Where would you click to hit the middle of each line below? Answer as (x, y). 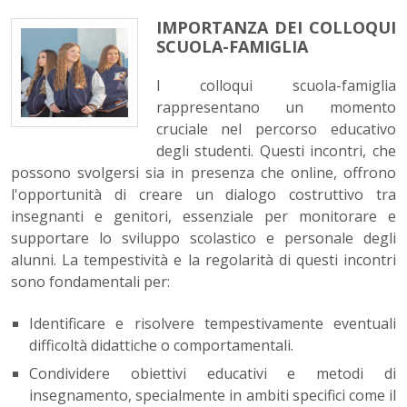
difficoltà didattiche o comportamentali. (161, 346)
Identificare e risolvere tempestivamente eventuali (213, 324)
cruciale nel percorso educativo (276, 129)
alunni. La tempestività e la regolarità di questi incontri (203, 260)
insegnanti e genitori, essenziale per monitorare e (203, 217)
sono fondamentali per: (90, 282)
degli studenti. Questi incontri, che (276, 151)
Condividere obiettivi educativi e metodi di (213, 374)
